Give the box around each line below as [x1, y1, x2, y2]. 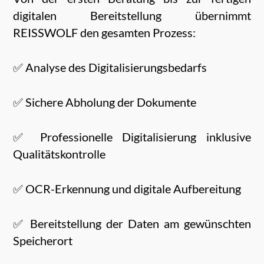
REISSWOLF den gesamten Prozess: [13, 25, 196, 40]
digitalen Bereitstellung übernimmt [13, 8, 251, 23]
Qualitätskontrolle [13, 147, 106, 161]
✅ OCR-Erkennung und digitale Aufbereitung [13, 181, 242, 196]
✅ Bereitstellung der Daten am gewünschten [13, 216, 251, 231]
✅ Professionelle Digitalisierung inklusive [13, 130, 251, 144]
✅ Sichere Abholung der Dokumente [13, 95, 197, 110]
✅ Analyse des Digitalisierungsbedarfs [13, 60, 207, 75]
